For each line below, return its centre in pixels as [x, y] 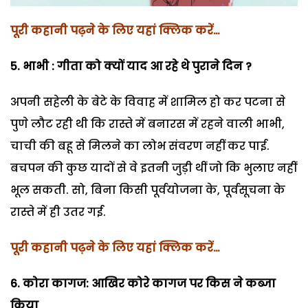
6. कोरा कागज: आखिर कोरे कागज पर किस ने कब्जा [143, 284]
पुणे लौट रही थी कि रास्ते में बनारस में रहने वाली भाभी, [147, 124]
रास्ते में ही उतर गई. [58, 212]
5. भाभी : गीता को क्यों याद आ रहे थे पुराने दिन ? [131, 67]
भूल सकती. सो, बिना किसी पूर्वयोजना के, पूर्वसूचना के [148, 190]
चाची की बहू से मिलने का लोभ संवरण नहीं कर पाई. [140, 146]
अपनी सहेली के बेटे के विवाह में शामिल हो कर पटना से [148, 102]
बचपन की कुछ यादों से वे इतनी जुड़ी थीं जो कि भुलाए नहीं [153, 168]
